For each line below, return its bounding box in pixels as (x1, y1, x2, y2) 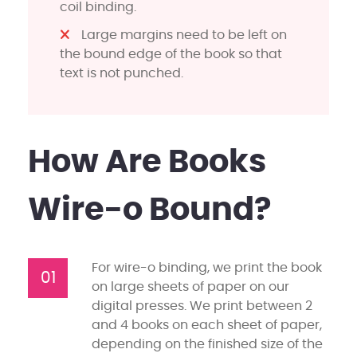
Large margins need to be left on (81, 28, 288, 41)
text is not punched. (60, 66, 183, 80)
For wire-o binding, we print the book (92, 261, 322, 274)
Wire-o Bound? (28, 194, 272, 226)
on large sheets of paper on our (92, 280, 289, 293)
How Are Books (28, 146, 266, 178)
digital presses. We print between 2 (92, 299, 312, 312)
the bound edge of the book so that (60, 47, 282, 61)
